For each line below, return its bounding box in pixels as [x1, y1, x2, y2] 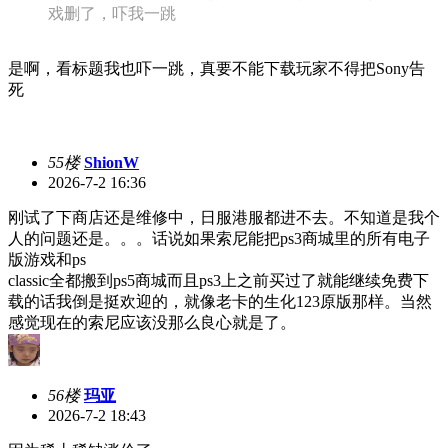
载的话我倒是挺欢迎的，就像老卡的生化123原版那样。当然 [8, 292, 432, 310]
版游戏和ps [8, 250, 86, 268]
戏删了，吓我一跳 [48, 4, 176, 22]
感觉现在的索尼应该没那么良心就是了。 [8, 313, 296, 331]
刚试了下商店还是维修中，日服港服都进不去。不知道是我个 [8, 208, 440, 226]
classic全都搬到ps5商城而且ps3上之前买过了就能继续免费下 [8, 271, 429, 289]
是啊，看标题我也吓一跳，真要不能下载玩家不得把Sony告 [8, 59, 425, 77]
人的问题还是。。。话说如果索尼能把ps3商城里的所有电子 [8, 229, 430, 247]
